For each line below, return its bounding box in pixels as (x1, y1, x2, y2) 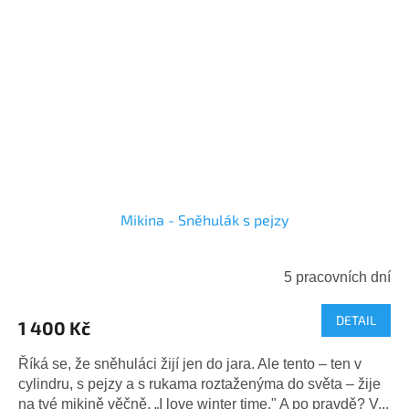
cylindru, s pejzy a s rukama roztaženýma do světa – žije (18, 376, 381, 393)
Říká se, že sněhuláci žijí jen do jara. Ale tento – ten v (18, 356, 362, 372)
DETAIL (336, 312, 376, 329)
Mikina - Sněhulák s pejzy (121, 211, 288, 229)
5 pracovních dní (284, 269, 391, 286)
